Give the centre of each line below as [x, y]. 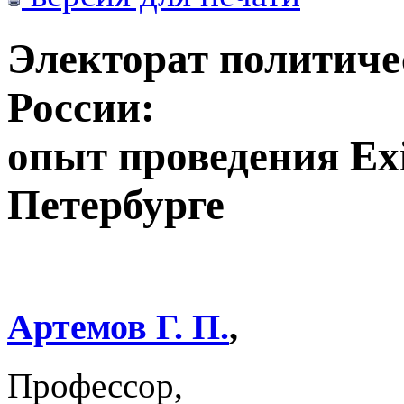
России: [81, 107]
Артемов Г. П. [118, 326]
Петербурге [116, 204]
